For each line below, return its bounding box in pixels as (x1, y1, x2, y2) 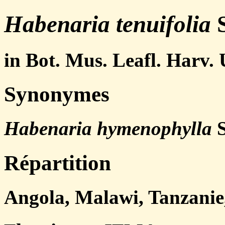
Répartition (4, 151, 111, 175)
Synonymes (4, 82, 109, 106)
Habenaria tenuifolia (4, 11, 211, 38)
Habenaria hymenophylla (4, 118, 212, 140)
